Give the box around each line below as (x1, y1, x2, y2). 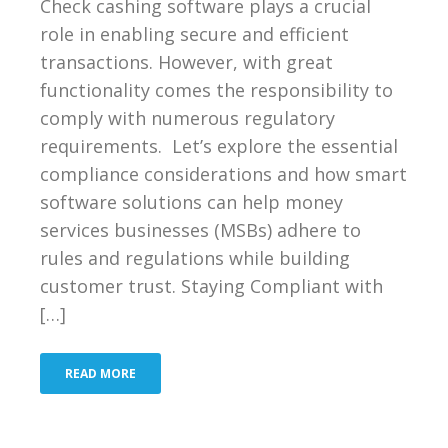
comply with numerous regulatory (40, 105, 335, 130)
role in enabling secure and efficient (40, 21, 349, 46)
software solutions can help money (40, 189, 343, 214)
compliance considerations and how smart (40, 161, 407, 186)
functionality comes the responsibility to (40, 77, 393, 102)
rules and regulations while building (40, 245, 350, 270)
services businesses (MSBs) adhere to (40, 217, 361, 242)
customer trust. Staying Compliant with (40, 273, 383, 298)
